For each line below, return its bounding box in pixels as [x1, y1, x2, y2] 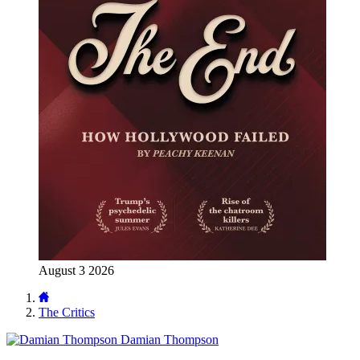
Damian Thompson [121, 333, 219, 346]
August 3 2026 [39, 264, 114, 277]
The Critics [39, 305, 95, 319]
